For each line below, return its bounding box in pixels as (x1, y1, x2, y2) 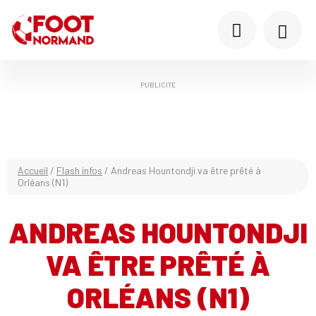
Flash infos (56, 164, 102, 176)
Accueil (18, 164, 48, 176)
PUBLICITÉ (140, 80, 176, 89)
